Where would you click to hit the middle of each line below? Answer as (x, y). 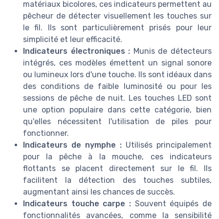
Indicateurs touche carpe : (77, 203)
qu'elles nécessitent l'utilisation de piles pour (117, 121)
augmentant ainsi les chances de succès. (99, 192)
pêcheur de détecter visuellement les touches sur (117, 16)
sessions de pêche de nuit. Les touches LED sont (117, 98)
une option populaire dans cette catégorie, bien (117, 109)
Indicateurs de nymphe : (72, 145)
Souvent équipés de (171, 203)
